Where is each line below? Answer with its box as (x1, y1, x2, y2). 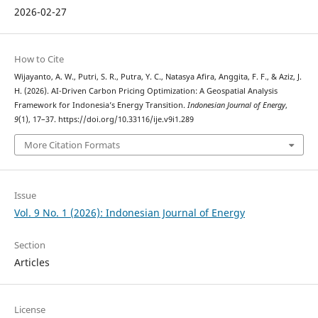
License (13, 302, 45, 316)
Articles (13, 255, 50, 269)
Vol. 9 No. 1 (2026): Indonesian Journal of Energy (13, 205, 245, 219)
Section (13, 238, 45, 251)
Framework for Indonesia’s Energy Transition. (13, 100, 187, 111)
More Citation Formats (23, 138, 120, 151)
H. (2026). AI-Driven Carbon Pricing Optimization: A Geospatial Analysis (13, 86, 278, 97)
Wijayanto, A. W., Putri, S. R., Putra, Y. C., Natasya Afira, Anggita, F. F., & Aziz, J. (13, 72, 302, 82)
